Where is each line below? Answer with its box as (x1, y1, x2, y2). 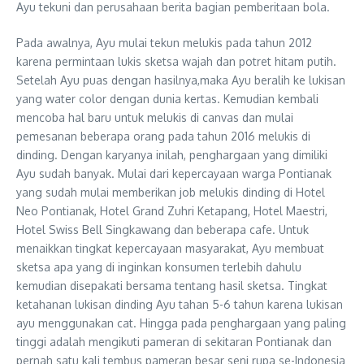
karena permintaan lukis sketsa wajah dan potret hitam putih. (16, 54, 336, 68)
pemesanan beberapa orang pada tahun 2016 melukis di (16, 129, 310, 143)
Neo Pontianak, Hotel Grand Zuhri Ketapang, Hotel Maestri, (16, 204, 327, 218)
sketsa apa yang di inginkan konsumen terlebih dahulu (16, 260, 301, 274)
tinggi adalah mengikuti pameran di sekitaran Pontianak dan (16, 335, 331, 349)
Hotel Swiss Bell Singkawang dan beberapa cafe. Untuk (16, 223, 309, 236)
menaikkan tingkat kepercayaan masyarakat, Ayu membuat (16, 241, 324, 255)
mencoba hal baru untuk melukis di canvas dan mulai (16, 110, 293, 124)
